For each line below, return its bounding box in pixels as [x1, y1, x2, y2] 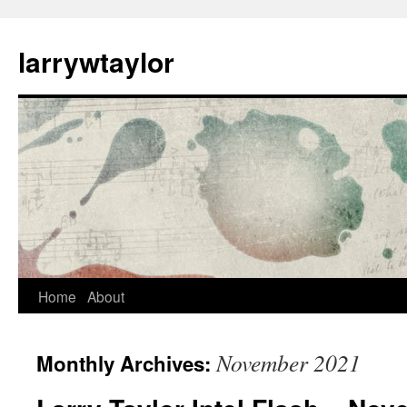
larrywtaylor [18, 42, 174, 81]
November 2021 [216, 347, 361, 378]
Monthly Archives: [36, 349, 216, 378]
